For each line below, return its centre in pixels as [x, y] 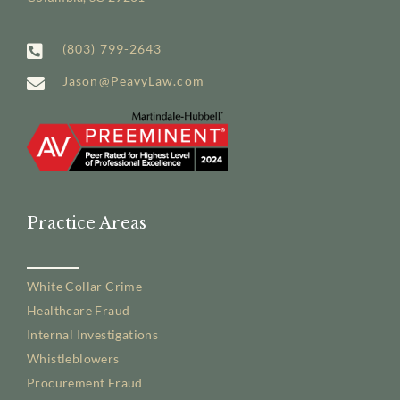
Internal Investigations [93, 334]
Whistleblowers [73, 358]
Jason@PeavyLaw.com [133, 81]
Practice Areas [87, 223]
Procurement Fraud [85, 383]
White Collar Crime [85, 286]
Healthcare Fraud [79, 310]
